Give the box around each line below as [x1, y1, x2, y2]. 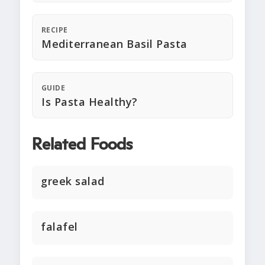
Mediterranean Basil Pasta [41, 37, 188, 51]
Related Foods [32, 137, 132, 154]
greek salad [41, 174, 105, 189]
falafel [41, 219, 78, 234]
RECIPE [41, 25, 68, 35]
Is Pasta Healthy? [41, 95, 138, 109]
